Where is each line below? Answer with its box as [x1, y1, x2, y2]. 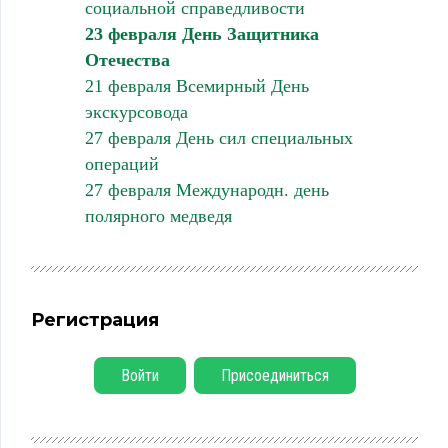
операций [84, 153, 159, 174]
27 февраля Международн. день [84, 179, 329, 200]
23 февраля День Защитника [84, 23, 319, 44]
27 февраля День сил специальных [84, 127, 353, 148]
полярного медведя [84, 205, 232, 226]
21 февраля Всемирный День [84, 75, 309, 96]
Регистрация [31, 308, 159, 331]
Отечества [84, 49, 170, 70]
